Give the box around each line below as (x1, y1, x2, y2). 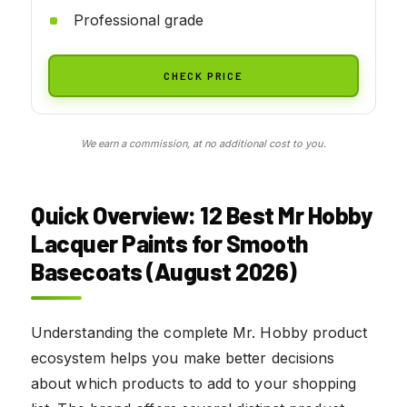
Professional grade (74, 10, 203, 29)
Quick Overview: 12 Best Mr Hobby (31, 200, 372, 229)
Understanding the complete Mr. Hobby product (31, 323, 368, 342)
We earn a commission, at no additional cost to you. (81, 136, 326, 150)
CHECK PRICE (164, 68, 243, 82)
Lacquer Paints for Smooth (31, 228, 308, 257)
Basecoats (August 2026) (31, 256, 301, 285)
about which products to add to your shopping (31, 373, 357, 392)
